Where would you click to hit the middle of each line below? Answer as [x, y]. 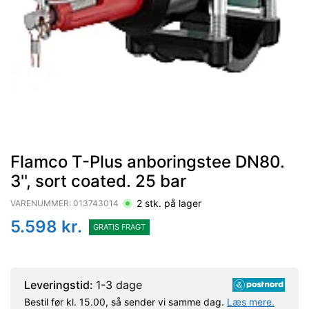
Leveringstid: [60, 285]
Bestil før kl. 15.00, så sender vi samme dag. [126, 302]
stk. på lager [172, 203]
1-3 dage [119, 285]
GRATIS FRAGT [119, 227]
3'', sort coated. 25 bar [98, 181]
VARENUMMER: [42, 203]
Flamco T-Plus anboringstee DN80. [148, 162]
